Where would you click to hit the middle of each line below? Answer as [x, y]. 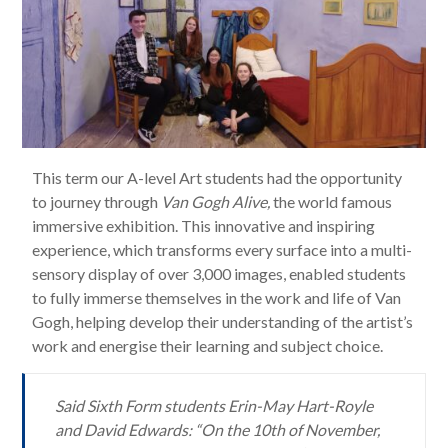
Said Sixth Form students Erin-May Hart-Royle [214, 406]
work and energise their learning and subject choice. [208, 346]
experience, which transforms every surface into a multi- [222, 250]
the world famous [333, 202]
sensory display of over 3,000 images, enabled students [219, 274]
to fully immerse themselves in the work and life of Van [217, 298]
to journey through [97, 202]
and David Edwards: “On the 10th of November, [218, 430]
